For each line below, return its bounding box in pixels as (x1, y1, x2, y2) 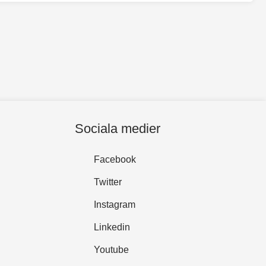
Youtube (94, 245, 129, 255)
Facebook (94, 154, 136, 164)
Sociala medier (75, 121, 160, 136)
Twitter (94, 177, 122, 187)
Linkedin (94, 222, 130, 232)
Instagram (94, 199, 135, 210)
